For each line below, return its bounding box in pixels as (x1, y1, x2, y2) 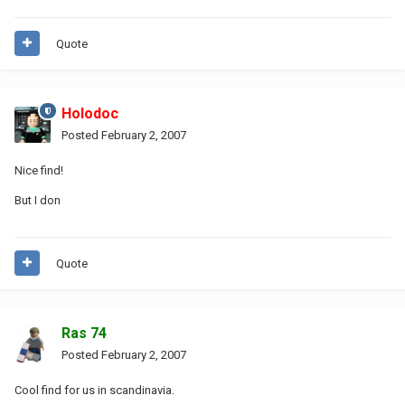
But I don (14, 193, 61, 207)
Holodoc (61, 104, 118, 122)
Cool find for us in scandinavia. (14, 382, 174, 397)
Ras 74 (61, 324, 107, 342)
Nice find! (14, 163, 63, 177)
